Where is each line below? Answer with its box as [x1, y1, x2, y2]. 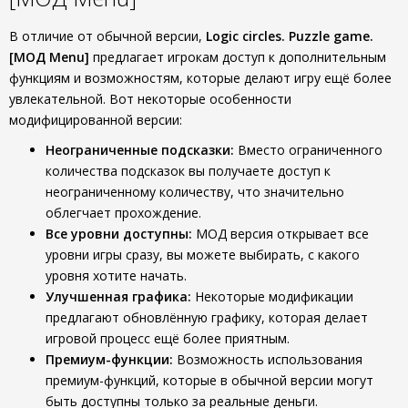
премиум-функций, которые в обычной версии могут [46, 372, 373, 389]
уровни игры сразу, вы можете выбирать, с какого [46, 246, 360, 263]
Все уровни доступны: [46, 225, 192, 242]
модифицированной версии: [9, 111, 182, 128]
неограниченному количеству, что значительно [46, 183, 344, 200]
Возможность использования [173, 351, 362, 368]
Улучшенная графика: [46, 288, 191, 305]
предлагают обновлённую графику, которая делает [46, 309, 368, 326]
